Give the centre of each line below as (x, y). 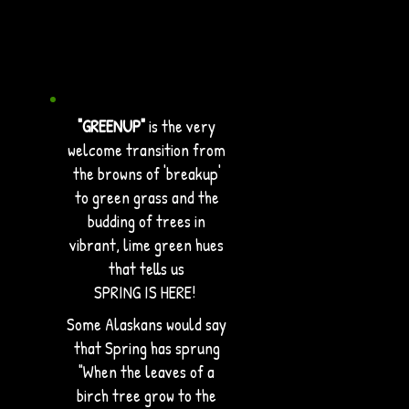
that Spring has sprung (147, 348)
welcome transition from (147, 150)
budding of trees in (147, 221)
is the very (180, 126)
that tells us (147, 268)
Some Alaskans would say (147, 324)
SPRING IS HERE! (147, 292)
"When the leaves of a (147, 372)
